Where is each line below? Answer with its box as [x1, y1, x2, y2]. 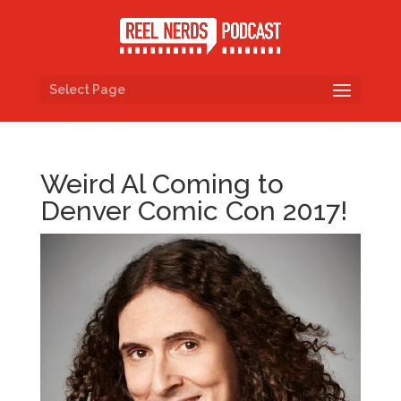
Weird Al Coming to [39, 168, 284, 200]
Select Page [48, 81, 125, 97]
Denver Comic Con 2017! [39, 195, 347, 226]
